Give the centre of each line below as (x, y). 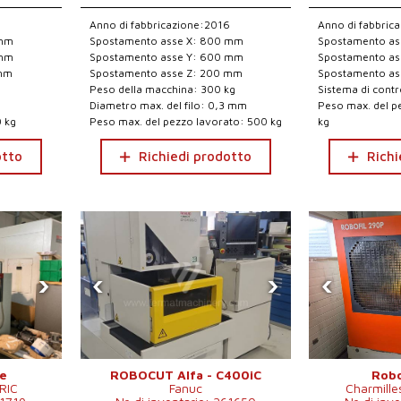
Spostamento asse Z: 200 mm (166, 73)
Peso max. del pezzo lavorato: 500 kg (185, 121)
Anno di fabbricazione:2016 (159, 25)
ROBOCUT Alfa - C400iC (185, 375)
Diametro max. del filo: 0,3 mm (168, 105)
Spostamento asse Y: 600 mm (166, 57)
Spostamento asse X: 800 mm (166, 41)
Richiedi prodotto (195, 156)
